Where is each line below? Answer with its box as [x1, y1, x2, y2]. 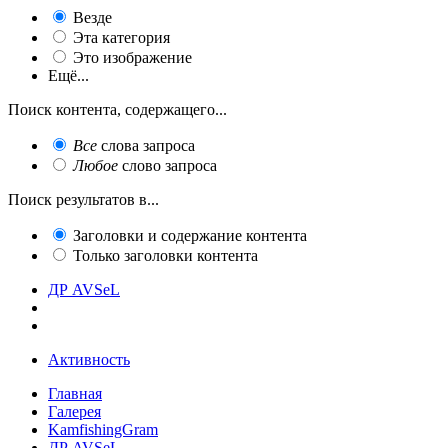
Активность [48, 350, 130, 368]
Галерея [48, 402, 101, 420]
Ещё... [48, 66, 89, 84]
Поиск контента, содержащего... [8, 100, 227, 118]
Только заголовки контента [73, 246, 258, 264]
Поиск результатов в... [8, 190, 159, 208]
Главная [48, 384, 102, 402]
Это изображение [73, 48, 192, 66]
